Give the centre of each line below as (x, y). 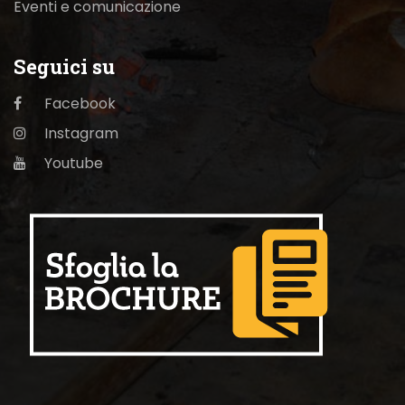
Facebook (78, 103)
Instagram (80, 133)
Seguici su (64, 66)
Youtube (72, 163)
